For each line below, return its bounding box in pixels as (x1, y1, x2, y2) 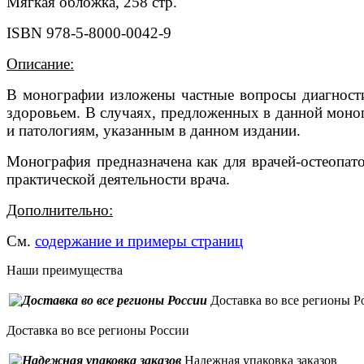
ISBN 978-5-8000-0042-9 (6, 24, 171, 42)
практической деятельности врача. (6, 171, 230, 188)
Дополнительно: (6, 201, 113, 219)
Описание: (6, 55, 74, 73)
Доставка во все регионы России (6, 323, 189, 338)
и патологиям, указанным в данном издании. (6, 122, 301, 140)
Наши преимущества (6, 263, 123, 278)
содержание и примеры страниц (35, 232, 243, 250)
